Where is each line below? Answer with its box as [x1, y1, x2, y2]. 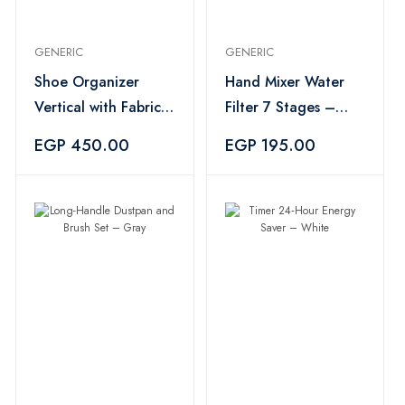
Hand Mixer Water [224, 71, 344, 92]
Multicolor [34, 147, 101, 168]
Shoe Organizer [34, 71, 139, 92]
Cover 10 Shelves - [34, 122, 158, 143]
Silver [224, 122, 261, 143]
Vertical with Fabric [34, 97, 161, 118]
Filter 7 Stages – [224, 97, 335, 118]
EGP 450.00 [34, 134, 129, 157]
